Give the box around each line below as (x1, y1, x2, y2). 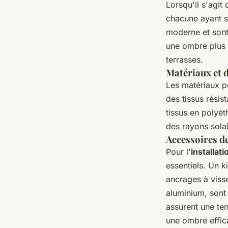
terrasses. (166, 54, 203, 65)
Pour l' (166, 147, 191, 157)
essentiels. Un (166, 160, 221, 171)
